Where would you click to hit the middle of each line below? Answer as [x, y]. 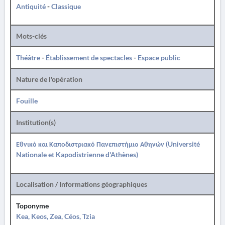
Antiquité [31, 6]
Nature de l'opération [49, 79]
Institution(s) [36, 122]
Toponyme [32, 206]
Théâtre [28, 58]
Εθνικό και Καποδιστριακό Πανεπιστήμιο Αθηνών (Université [108, 144]
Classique [66, 6]
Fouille [27, 101]
